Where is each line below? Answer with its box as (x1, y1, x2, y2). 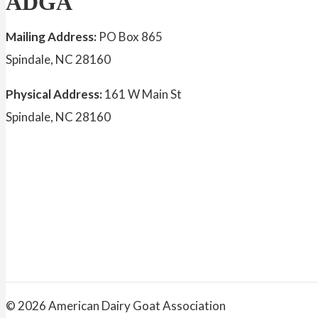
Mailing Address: (6, 29, 99, 44)
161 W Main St (104, 87, 182, 102)
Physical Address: (6, 87, 104, 102)
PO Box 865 (99, 29, 163, 44)
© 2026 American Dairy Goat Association (6, 298, 226, 313)
